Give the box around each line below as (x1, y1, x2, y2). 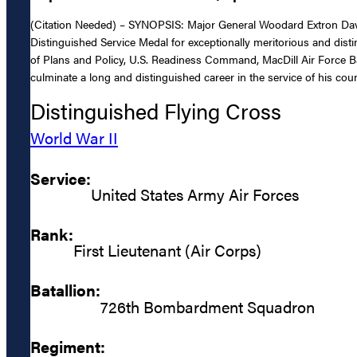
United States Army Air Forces (91, 182, 299, 206)
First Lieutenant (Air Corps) (73, 238, 261, 262)
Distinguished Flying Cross (30, 96, 281, 127)
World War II (30, 126, 118, 150)
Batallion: (30, 278, 100, 302)
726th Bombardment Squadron (100, 294, 315, 318)
